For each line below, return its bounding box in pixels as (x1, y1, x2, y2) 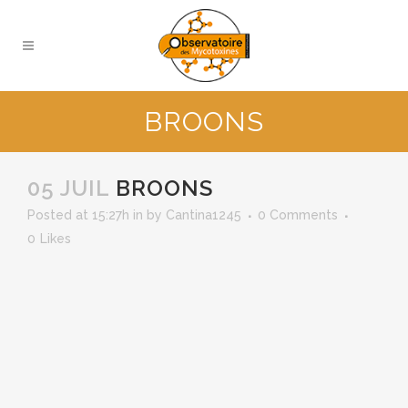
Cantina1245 (166, 208, 241, 222)
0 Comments (258, 208, 338, 222)
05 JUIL (27, 175, 109, 201)
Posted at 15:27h (27, 208, 129, 222)
